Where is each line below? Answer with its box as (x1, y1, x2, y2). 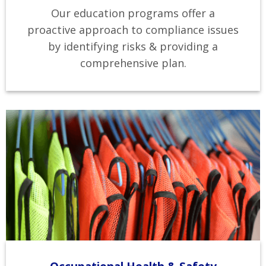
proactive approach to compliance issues (27, 23, 239, 37)
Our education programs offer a (51, 6, 215, 20)
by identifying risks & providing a (48, 39, 218, 53)
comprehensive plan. (80, 56, 186, 70)
